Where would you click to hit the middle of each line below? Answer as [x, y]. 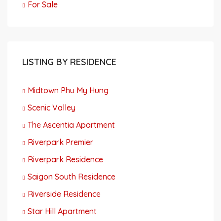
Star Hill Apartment [62, 211]
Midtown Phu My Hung [68, 90]
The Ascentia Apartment [71, 125]
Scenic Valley [52, 108]
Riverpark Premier [60, 142]
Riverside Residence [64, 194]
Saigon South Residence [72, 177]
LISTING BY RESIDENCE [69, 62]
